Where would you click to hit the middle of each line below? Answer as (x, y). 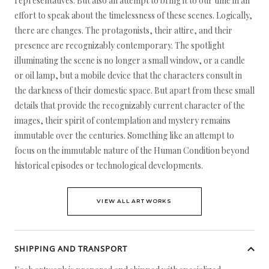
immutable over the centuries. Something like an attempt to (124, 135)
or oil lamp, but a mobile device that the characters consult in (128, 75)
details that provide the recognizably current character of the (130, 105)
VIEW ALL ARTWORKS (134, 201)
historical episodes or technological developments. (109, 165)
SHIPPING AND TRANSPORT (71, 249)
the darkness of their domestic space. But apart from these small (134, 90)
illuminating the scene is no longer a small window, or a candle (130, 60)
